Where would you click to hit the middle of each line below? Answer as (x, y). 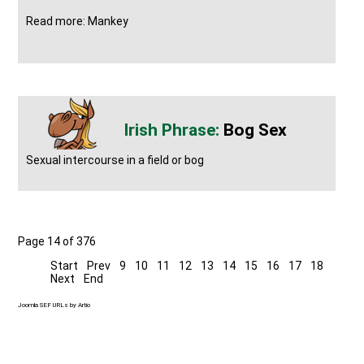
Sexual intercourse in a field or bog (115, 160)
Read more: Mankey (78, 21)
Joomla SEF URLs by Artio (54, 305)
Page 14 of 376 (57, 241)
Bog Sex (256, 130)
